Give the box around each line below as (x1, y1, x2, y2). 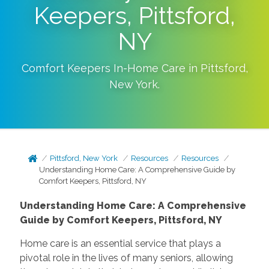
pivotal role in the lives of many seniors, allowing (19, 252, 233, 264)
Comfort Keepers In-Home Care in (21, 62, 201, 74)
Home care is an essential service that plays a (19, 238, 221, 249)
